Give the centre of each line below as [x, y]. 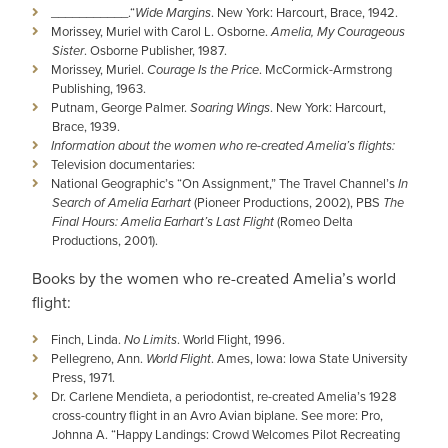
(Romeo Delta [313, 221]
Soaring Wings [230, 108]
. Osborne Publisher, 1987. [155, 50]
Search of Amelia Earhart [121, 203]
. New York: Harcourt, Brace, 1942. [304, 12]
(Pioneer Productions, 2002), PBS [287, 202]
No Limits [150, 340]
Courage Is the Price [203, 70]
